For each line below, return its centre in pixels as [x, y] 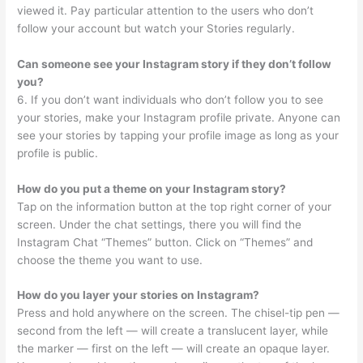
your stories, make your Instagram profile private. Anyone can [179, 117]
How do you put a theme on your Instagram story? [152, 188]
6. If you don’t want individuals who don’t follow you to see [171, 99]
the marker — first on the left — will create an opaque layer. [174, 349]
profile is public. [58, 153]
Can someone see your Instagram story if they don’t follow [175, 64]
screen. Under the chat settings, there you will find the [160, 224]
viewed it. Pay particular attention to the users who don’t [166, 10]
